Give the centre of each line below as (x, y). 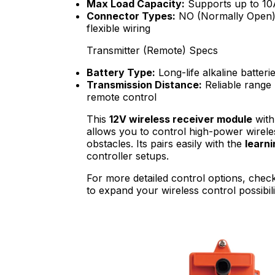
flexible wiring (118, 29)
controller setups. (128, 156)
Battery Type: (121, 73)
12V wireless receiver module (181, 119)
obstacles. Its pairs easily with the (166, 144)
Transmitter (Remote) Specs (152, 51)
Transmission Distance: (144, 85)
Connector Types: (131, 16)
